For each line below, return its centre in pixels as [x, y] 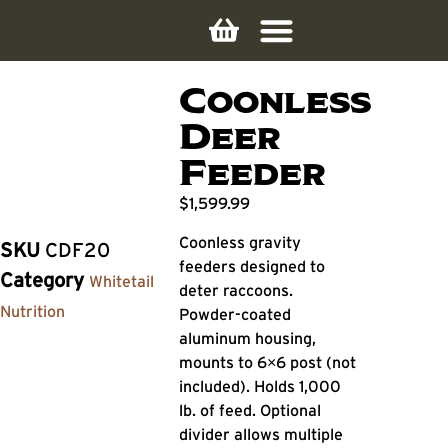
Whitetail [121, 281]
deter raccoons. [236, 289]
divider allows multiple [261, 433]
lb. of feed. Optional [250, 409]
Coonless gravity [240, 241]
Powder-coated [235, 313]
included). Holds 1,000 [260, 385]
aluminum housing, [248, 337]
